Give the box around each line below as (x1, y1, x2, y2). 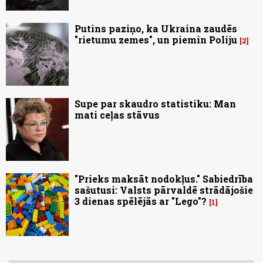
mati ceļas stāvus (75, 109, 160, 122)
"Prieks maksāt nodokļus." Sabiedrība (75, 173, 253, 186)
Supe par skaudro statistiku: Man (75, 97, 236, 110)
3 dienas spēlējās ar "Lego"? (75, 195, 207, 208)
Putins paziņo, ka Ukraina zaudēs (75, 22, 237, 35)
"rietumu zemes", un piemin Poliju (75, 33, 237, 46)
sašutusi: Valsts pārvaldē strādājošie (75, 184, 253, 197)
